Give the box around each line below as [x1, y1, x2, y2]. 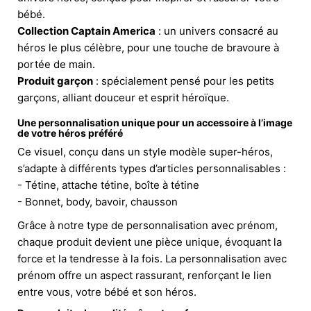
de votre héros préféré [17, 126, 123, 139]
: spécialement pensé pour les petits [93, 74, 274, 87]
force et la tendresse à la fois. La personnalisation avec [17, 251, 287, 265]
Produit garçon [17, 74, 93, 87]
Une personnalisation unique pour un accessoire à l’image [17, 116, 292, 128]
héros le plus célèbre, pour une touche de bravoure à [17, 40, 279, 54]
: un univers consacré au [155, 24, 278, 37]
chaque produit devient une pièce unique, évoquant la [17, 235, 282, 249]
